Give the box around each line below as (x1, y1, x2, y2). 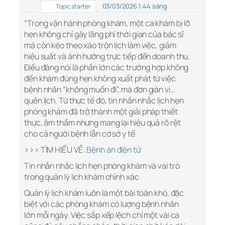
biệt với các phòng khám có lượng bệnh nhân (24, 198, 179, 210)
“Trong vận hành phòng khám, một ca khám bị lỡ (24, 18, 190, 29)
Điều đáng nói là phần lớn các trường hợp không (24, 62, 189, 73)
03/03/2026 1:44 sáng (102, 2, 167, 11)
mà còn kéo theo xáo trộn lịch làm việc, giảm (24, 40, 176, 51)
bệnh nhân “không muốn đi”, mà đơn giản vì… (24, 84, 175, 95)
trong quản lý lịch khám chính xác (24, 171, 139, 183)
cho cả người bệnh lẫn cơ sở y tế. (24, 128, 137, 140)
